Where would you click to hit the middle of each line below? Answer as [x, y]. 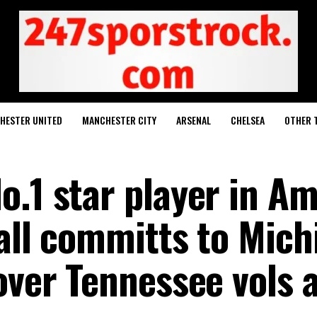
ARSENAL [194, 120]
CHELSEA [248, 120]
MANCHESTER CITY [119, 120]
